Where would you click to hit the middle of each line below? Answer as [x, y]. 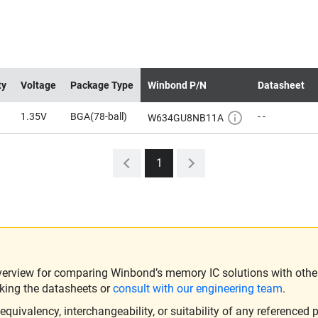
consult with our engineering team [198, 289]
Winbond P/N [177, 85]
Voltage [38, 85]
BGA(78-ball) [99, 116]
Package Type [102, 85]
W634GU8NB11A [186, 118]
